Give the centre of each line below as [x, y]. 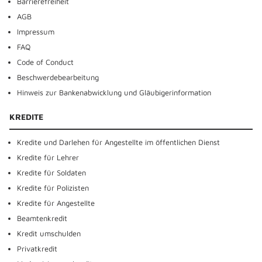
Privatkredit [37, 249]
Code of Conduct [45, 62]
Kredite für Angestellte [56, 203]
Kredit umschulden [49, 233]
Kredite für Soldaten [51, 173]
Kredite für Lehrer [48, 157]
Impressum [35, 32]
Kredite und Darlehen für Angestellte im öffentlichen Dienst [118, 142]
